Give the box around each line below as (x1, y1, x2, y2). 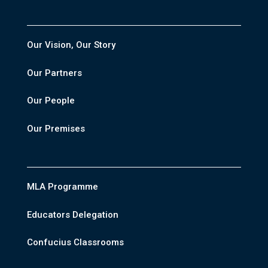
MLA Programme (26, 181, 98, 193)
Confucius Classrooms (26, 237, 124, 248)
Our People (26, 95, 75, 106)
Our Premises (26, 123, 85, 134)
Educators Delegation (26, 209, 118, 220)
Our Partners (26, 67, 82, 78)
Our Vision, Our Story (26, 39, 115, 51)
